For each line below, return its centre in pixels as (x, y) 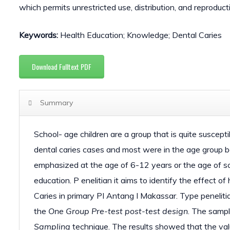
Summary (56, 103)
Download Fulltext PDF (62, 66)
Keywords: (39, 35)
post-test (142, 211)
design (174, 211)
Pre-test (107, 211)
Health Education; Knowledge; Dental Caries (141, 35)
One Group (70, 211)
